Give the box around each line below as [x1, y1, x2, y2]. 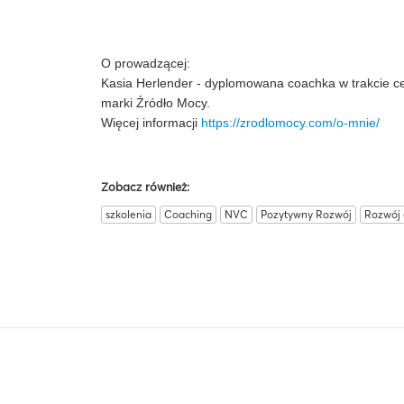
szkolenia [106, 207, 151, 221]
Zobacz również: [101, 179, 189, 194]
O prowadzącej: [101, 56, 190, 70]
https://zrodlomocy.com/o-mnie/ [201, 115, 380, 130]
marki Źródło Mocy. [101, 96, 210, 110]
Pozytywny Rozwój [261, 207, 352, 221]
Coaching [164, 207, 212, 221]
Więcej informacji [101, 115, 201, 130]
